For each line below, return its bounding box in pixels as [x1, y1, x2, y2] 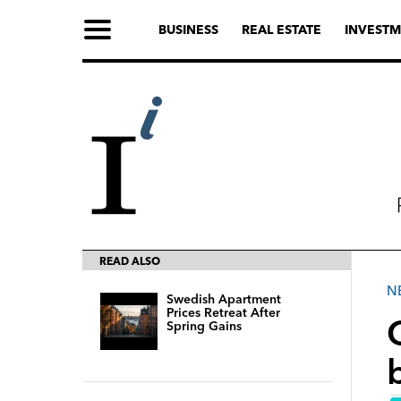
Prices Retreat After [166, 304, 280, 320]
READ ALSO [99, 254, 160, 268]
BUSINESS [158, 21, 218, 38]
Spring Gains [166, 318, 242, 334]
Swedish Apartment [166, 291, 281, 307]
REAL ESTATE [242, 21, 321, 38]
